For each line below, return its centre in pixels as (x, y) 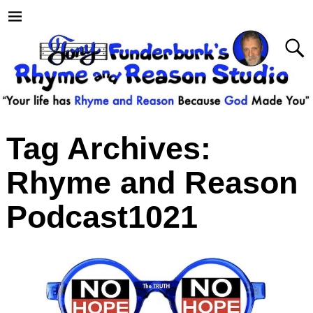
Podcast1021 (102, 217)
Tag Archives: (108, 148)
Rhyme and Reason (152, 182)
